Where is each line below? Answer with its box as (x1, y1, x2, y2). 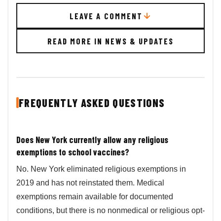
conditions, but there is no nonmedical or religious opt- (16, 206, 205, 215)
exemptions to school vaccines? (16, 146, 129, 157)
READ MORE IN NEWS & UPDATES (47, 36, 174, 46)
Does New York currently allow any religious (16, 134, 168, 145)
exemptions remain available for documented (16, 192, 173, 201)
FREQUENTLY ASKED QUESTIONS (19, 96, 165, 109)
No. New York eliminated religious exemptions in (16, 164, 186, 173)
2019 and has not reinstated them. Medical (16, 178, 164, 187)
